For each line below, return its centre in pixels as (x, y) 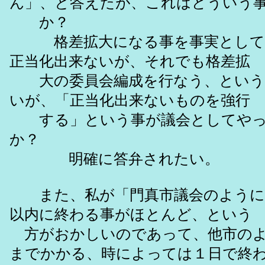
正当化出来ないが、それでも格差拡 (130, 62)
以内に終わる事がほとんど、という (131, 215)
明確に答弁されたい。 (114, 159)
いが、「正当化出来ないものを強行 (130, 101)
